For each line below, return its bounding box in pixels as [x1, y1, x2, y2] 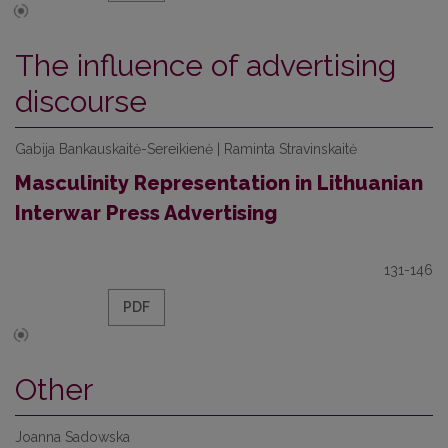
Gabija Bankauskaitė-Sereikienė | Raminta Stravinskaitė [15, 141, 357, 157]
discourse [15, 84, 147, 119]
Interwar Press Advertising [15, 201, 277, 225]
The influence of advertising [15, 48, 396, 83]
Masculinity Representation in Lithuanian [15, 171, 423, 195]
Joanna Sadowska [15, 429, 130, 445]
